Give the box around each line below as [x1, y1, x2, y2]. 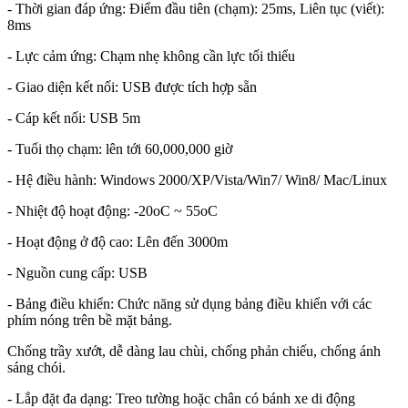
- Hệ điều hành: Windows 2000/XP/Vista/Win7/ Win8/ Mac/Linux [7, 172, 387, 189]
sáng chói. [7, 360, 66, 376]
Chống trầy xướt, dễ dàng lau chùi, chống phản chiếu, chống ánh [7, 343, 381, 360]
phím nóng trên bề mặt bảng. [7, 312, 172, 329]
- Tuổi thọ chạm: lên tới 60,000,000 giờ [7, 141, 232, 158]
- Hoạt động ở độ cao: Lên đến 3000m [7, 234, 228, 250]
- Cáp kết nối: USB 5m [7, 110, 140, 127]
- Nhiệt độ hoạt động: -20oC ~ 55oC [7, 203, 218, 219]
